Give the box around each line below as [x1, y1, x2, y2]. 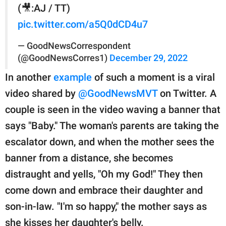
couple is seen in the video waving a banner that [5, 103, 220, 116]
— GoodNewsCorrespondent [18, 40, 131, 51]
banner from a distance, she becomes [5, 151, 173, 164]
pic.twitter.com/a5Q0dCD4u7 [18, 18, 148, 30]
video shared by [5, 87, 78, 99]
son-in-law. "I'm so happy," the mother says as [5, 200, 207, 212]
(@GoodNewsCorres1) [18, 52, 109, 63]
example [53, 71, 92, 83]
